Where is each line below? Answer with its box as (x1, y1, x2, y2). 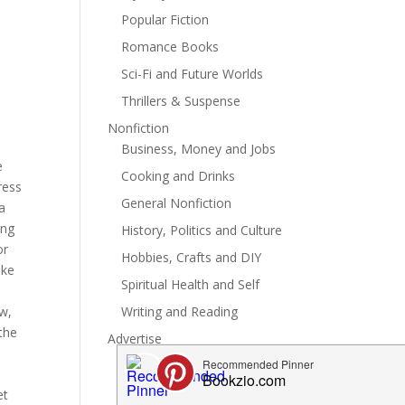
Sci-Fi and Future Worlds (121, 65, 264, 82)
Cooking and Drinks (121, 167, 236, 184)
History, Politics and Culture (121, 221, 283, 239)
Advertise (108, 330, 163, 347)
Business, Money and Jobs (121, 140, 277, 157)
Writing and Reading (121, 303, 239, 320)
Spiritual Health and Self (121, 276, 260, 293)
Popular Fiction (121, 11, 210, 28)
